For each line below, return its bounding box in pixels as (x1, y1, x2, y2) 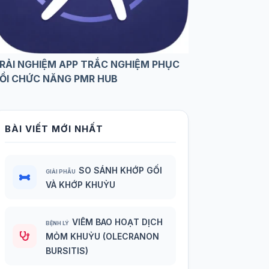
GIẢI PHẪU (46, 168, 76, 175)
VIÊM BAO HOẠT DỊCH (72, 217, 163, 228)
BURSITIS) (46, 246, 89, 256)
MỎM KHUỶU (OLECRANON (46, 231, 160, 242)
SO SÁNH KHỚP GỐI (79, 165, 163, 176)
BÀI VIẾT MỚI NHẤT (5, 123, 104, 135)
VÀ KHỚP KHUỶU (46, 180, 116, 190)
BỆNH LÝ (46, 220, 70, 227)
